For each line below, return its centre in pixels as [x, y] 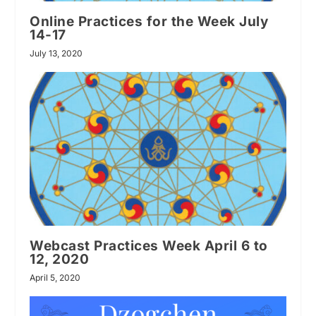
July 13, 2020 [56, 53]
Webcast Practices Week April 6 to [149, 245]
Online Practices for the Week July [149, 21]
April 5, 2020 [55, 277]
